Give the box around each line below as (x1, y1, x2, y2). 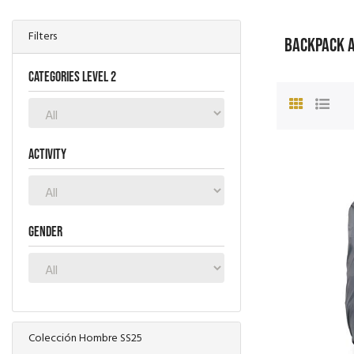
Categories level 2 (28, 68, 116, 85)
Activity (28, 145, 66, 163)
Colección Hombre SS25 (28, 329, 142, 348)
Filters (28, 27, 57, 46)
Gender (28, 223, 62, 240)
